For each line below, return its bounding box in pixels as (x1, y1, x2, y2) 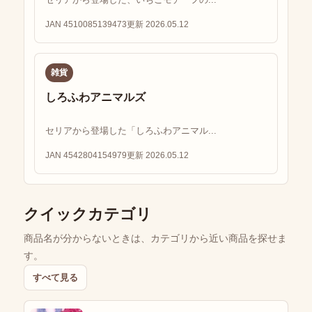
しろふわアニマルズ (45, 91, 146, 103)
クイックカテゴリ (24, 205, 152, 223)
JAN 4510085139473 (45, 19, 127, 29)
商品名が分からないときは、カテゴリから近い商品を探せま (24, 232, 287, 244)
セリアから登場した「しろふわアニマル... (45, 125, 217, 136)
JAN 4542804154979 (45, 150, 127, 160)
